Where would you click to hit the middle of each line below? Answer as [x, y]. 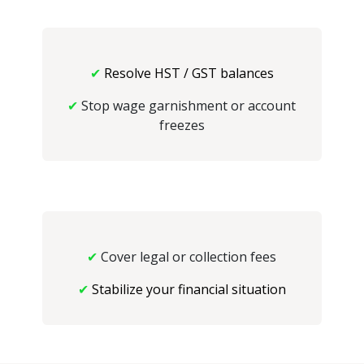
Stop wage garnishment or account [187, 105]
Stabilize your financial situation [188, 289]
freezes [182, 125]
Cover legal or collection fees [187, 256]
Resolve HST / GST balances [188, 73]
